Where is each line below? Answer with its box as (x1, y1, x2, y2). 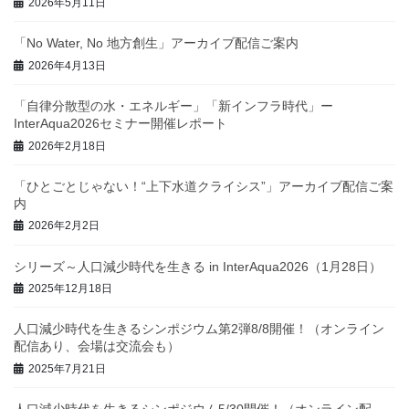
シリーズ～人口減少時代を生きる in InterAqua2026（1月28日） (14, 258, 382, 274)
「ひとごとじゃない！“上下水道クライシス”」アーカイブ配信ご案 (14, 178, 393, 194)
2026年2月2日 (28, 219, 100, 233)
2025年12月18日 (28, 282, 112, 296)
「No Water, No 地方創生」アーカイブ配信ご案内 (14, 36, 299, 51)
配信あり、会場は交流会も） (14, 339, 180, 354)
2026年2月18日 (28, 139, 106, 152)
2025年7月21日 (28, 362, 106, 375)
